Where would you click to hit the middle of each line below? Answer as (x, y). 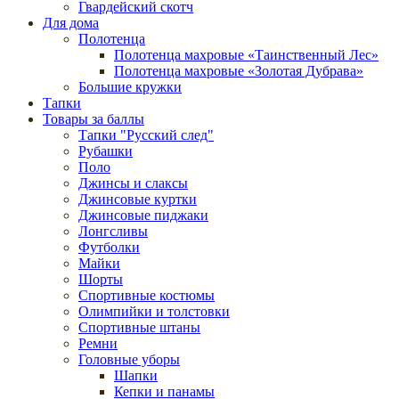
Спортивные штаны (139, 327)
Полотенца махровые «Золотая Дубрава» (239, 70)
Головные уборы (129, 359)
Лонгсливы (113, 231)
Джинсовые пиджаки (143, 215)
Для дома (71, 22)
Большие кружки (130, 86)
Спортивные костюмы (147, 295)
